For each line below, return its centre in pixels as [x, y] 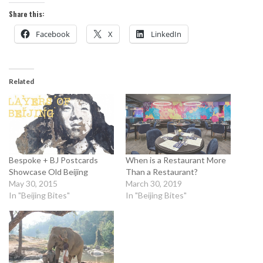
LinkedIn [166, 34]
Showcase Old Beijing [48, 171]
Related [21, 82]
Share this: [27, 14]
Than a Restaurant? [162, 171]
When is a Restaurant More [176, 160]
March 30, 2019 [154, 183]
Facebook [53, 34]
